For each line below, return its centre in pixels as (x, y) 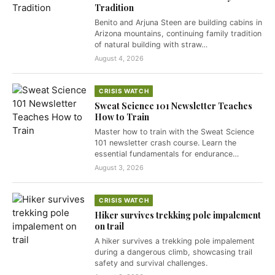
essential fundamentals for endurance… (167, 154)
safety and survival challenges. (151, 263)
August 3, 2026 (119, 168)
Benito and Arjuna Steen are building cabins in (178, 22)
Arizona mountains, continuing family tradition (178, 33)
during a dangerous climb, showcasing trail (173, 252)
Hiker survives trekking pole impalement (178, 215)
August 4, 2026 (119, 58)
